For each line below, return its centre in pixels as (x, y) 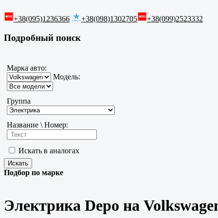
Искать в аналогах (48, 151)
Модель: (66, 77)
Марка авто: (27, 68)
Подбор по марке (34, 173)
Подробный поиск (42, 37)
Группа (19, 101)
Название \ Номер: (37, 125)
